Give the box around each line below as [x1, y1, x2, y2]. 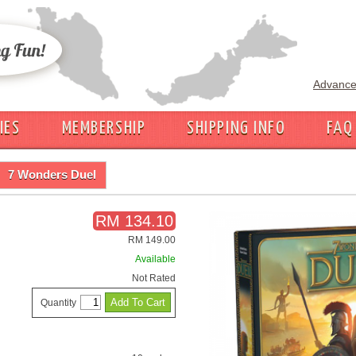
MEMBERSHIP [61, 119, 146, 137]
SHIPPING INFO [187, 119, 286, 137]
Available [134, 253, 176, 265]
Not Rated [131, 273, 176, 284]
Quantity [40, 297, 76, 308]
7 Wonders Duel [8, 168, 96, 181]
